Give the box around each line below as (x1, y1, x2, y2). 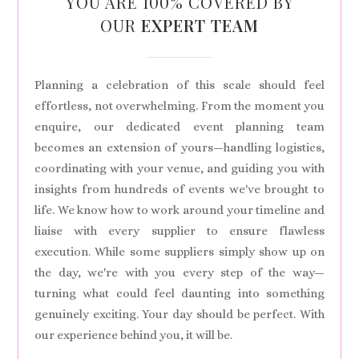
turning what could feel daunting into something (34, 286, 325, 301)
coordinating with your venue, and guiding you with (34, 161, 325, 175)
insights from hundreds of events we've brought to (34, 182, 325, 196)
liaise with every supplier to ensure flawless (34, 224, 325, 238)
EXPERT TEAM (136, 14, 259, 36)
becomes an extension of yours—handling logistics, (34, 140, 325, 155)
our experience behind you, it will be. (34, 328, 232, 342)
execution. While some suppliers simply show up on (34, 244, 325, 259)
